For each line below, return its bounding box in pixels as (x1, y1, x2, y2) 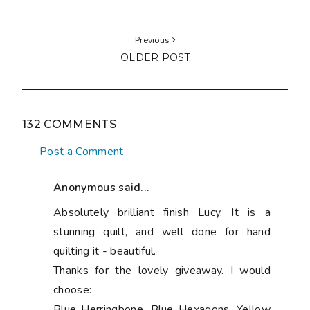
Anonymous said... (53, 180, 150, 196)
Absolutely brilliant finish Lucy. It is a (53, 205, 271, 221)
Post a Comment (39, 144, 124, 160)
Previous (134, 34, 172, 46)
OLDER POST (120, 52, 190, 64)
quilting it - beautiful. (53, 244, 156, 259)
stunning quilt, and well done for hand (53, 224, 271, 240)
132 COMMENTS (22, 118, 116, 131)
